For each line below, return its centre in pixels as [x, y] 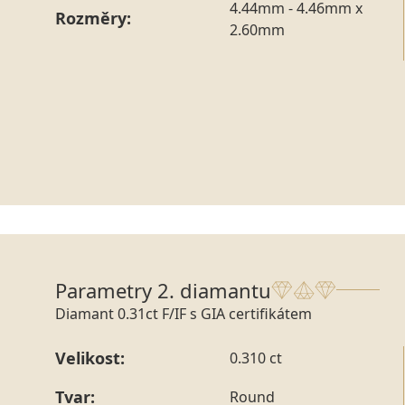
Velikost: [90, 358]
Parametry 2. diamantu [163, 290]
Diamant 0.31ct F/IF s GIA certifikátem [184, 313]
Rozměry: [93, 19]
